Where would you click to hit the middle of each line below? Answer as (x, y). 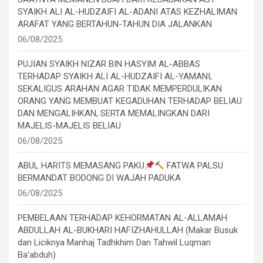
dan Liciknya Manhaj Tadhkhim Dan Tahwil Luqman (114, 243)
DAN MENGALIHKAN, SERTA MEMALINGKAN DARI (114, 114)
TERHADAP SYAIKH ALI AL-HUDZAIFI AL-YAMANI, (115, 77)
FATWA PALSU (194, 166)
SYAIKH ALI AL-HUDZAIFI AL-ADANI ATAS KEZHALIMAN (127, 12)
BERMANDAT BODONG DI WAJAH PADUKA (99, 178)
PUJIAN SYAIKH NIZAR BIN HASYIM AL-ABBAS (109, 64)
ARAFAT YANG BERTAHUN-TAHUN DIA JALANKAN (115, 24)
